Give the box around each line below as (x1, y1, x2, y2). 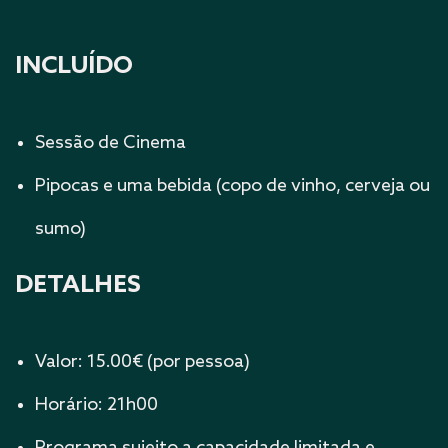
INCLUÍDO (15, 52, 133, 81)
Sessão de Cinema (35, 132, 186, 154)
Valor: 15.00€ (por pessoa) (35, 351, 250, 373)
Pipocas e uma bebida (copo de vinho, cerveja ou (35, 175, 430, 197)
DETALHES (15, 271, 141, 300)
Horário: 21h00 (35, 394, 158, 416)
